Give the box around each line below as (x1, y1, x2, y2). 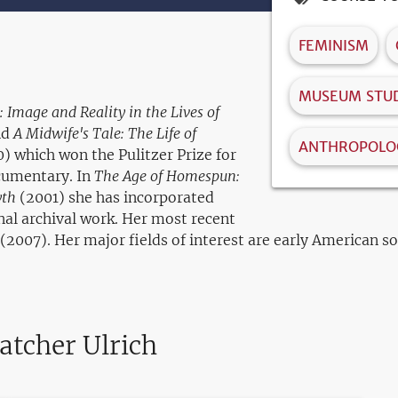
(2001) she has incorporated (16, 188, 214, 206)
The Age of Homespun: (94, 167, 240, 185)
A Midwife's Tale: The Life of (10, 124, 196, 142)
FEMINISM (298, 36, 369, 54)
